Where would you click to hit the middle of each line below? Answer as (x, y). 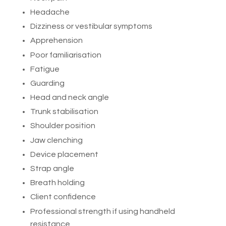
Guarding (47, 83)
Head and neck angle (70, 98)
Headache (50, 12)
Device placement (64, 154)
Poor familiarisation (66, 55)
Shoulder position (63, 126)
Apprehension (56, 41)
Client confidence (63, 197)
